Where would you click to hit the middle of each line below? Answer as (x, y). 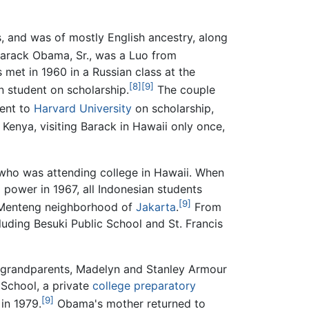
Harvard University (82, 108)
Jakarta (156, 207)
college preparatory (144, 286)
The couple (184, 90)
